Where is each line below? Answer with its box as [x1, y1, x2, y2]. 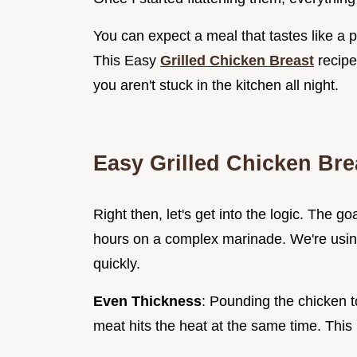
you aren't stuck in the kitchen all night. [93, 77, 339, 94]
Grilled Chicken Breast [160, 53, 314, 69]
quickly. [93, 256, 140, 273]
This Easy [93, 53, 160, 69]
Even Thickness [93, 293, 202, 310]
